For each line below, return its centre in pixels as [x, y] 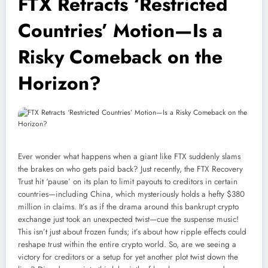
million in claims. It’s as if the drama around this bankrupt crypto [128, 207]
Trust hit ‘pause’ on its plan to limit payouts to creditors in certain [128, 182]
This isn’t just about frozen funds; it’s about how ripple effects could [132, 232]
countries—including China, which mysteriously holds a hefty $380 [131, 194]
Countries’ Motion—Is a [120, 31]
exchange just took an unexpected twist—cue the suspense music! [128, 220]
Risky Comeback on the [120, 57]
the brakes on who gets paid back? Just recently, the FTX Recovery [130, 169]
